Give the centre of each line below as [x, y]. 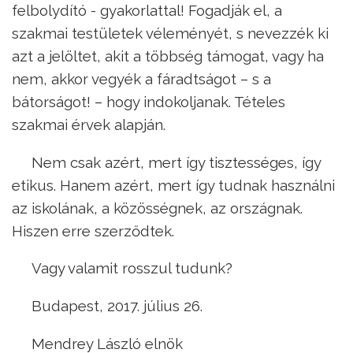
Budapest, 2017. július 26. [117, 305]
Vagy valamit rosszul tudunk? [132, 268]
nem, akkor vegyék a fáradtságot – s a [141, 78]
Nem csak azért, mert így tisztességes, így [176, 162]
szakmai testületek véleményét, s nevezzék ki [170, 33]
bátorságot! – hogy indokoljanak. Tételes [149, 101]
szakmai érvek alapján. [89, 124]
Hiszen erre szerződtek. [93, 230]
